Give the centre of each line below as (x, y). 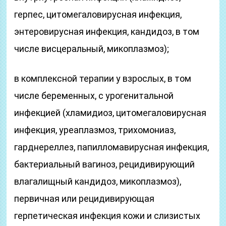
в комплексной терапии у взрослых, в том (103, 78)
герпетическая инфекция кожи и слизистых (107, 216)
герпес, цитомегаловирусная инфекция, (98, 14)
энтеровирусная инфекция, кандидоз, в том (107, 32)
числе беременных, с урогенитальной (94, 96)
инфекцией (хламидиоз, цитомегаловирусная (110, 113)
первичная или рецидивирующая (84, 199)
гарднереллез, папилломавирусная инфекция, (112, 147)
